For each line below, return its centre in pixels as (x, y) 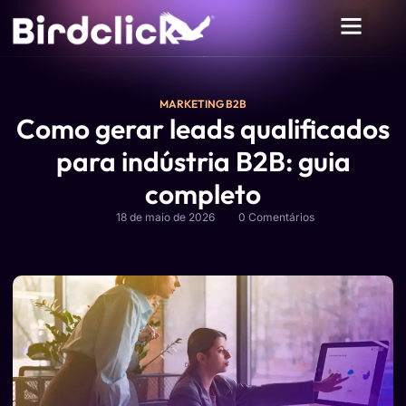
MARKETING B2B (203, 104)
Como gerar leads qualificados (203, 129)
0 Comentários (276, 217)
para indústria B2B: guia (203, 161)
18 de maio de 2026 (165, 217)
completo (203, 194)
